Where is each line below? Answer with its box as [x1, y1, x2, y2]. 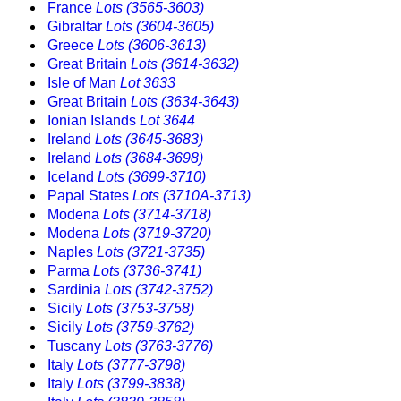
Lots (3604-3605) [106, 19, 214, 35]
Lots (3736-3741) [93, 263, 201, 279]
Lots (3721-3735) [97, 244, 205, 260]
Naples [47, 244, 97, 260]
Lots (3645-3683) [95, 132, 203, 148]
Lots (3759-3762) [86, 320, 194, 336]
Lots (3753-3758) [86, 301, 194, 317]
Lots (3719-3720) [103, 226, 211, 242]
